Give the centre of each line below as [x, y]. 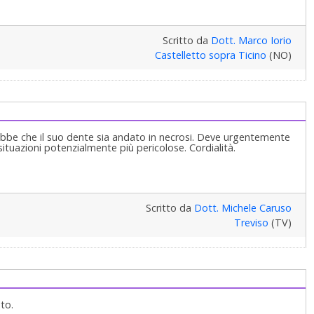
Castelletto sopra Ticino [210, 55]
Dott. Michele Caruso [243, 207]
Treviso [251, 222]
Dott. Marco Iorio [251, 40]
